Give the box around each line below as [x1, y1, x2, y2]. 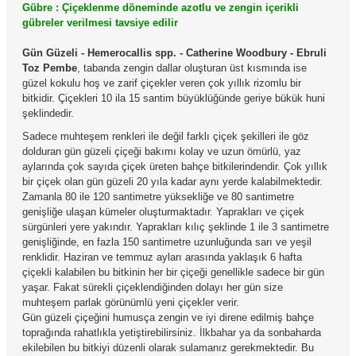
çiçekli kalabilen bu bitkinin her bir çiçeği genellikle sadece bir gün [22, 266, 324, 278]
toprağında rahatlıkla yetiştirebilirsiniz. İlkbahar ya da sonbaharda [22, 327, 321, 339]
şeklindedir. [22, 107, 74, 119]
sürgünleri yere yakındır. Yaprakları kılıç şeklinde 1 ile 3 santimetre [22, 221, 329, 233]
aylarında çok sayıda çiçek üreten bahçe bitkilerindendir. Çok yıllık [22, 161, 327, 172]
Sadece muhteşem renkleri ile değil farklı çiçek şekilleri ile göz [22, 130, 309, 142]
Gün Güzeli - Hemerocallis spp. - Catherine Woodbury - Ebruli [22, 47, 327, 59]
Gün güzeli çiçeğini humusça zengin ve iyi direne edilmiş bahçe [22, 311, 314, 323]
